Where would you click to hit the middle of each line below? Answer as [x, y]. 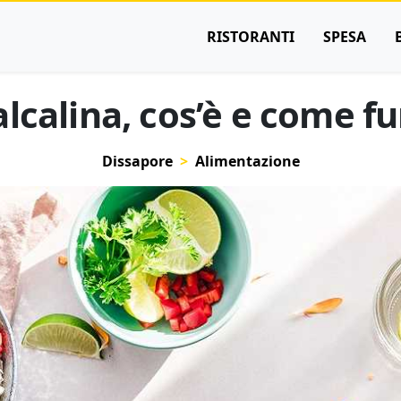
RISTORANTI [251, 37]
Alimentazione [247, 161]
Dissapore [137, 161]
